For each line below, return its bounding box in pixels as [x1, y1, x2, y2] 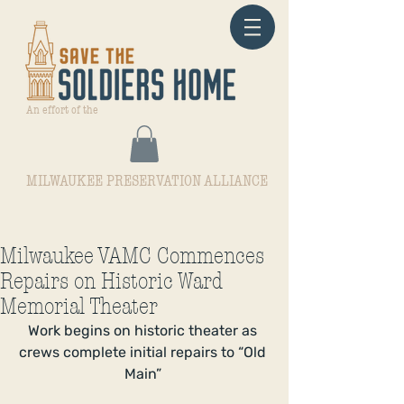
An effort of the [26, 103, 98, 116]
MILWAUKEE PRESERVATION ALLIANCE [26, 170, 268, 189]
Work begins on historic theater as [28, 321, 261, 339]
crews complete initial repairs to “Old [19, 343, 270, 361]
